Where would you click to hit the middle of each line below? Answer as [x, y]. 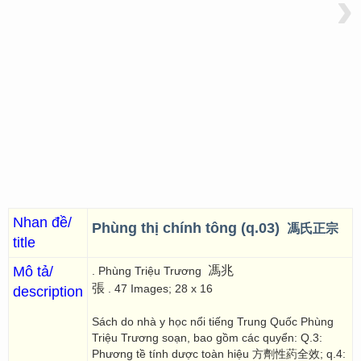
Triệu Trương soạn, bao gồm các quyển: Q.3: [207, 338]
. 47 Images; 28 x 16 [160, 288]
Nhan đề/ [42, 222]
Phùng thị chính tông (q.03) [188, 228]
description [48, 292]
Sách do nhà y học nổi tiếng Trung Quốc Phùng [213, 322]
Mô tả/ [33, 272]
